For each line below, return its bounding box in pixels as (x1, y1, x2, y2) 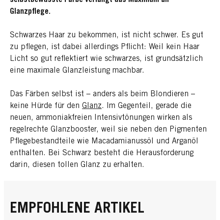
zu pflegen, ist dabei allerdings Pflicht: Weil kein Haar (10, 43, 199, 51)
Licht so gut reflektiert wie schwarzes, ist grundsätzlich (10, 55, 203, 63)
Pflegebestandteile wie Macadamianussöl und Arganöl (10, 137, 198, 145)
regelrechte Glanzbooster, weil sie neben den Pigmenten (10, 125, 207, 134)
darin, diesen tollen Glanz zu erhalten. (10, 161, 144, 169)
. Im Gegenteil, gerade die (102, 102, 192, 110)
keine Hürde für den (10, 102, 82, 110)
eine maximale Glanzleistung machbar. (10, 66, 147, 75)
